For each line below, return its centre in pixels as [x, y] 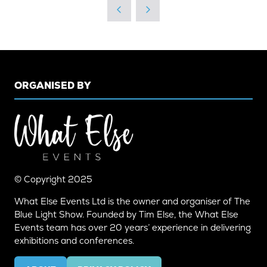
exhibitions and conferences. [74, 241]
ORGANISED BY [53, 86]
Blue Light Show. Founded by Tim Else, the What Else [126, 215]
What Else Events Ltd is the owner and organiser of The [132, 201]
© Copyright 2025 [55, 179]
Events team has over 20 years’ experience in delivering [133, 228]
